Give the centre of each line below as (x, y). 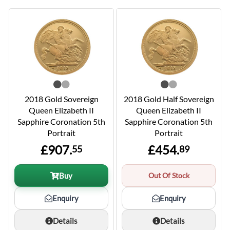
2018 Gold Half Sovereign (169, 99)
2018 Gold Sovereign (61, 99)
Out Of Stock (169, 176)
